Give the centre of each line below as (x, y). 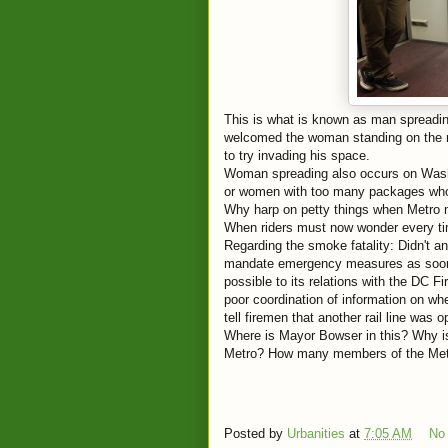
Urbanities (316, 434)
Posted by (255, 434)
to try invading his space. (297, 155)
